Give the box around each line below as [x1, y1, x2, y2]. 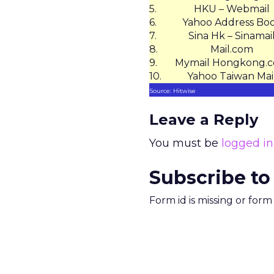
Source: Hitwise [149, 87, 196, 95]
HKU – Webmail [194, 3, 270, 15]
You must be [149, 136, 221, 150]
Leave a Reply [149, 111, 258, 128]
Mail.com [210, 43, 253, 55]
